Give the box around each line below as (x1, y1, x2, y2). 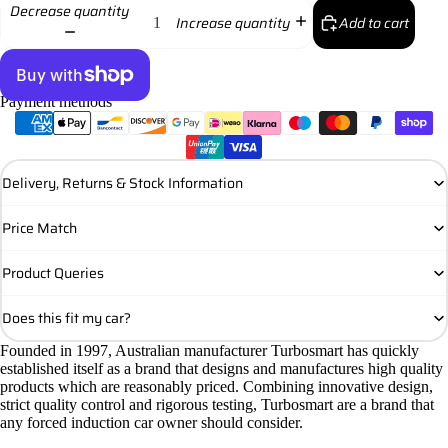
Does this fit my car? (2, 306, 131, 329)
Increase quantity (175, 11, 291, 34)
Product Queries (2, 261, 104, 284)
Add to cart (339, 11, 409, 34)
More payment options (13, 112, 137, 128)
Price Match (2, 216, 77, 239)
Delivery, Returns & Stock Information (2, 171, 243, 194)
